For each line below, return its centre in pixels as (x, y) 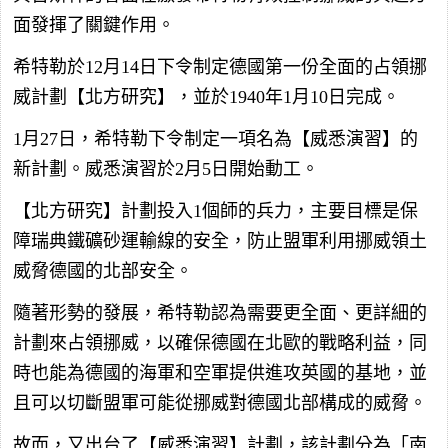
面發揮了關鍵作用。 (94, 24)
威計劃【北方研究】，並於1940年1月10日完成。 (206, 96)
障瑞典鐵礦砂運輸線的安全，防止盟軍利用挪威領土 (220, 240)
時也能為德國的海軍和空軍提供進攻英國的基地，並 (220, 372)
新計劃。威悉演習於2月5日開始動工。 (166, 168)
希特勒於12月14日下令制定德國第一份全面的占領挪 (220, 66)
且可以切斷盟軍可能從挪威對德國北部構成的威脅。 (220, 402)
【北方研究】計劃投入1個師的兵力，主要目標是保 (215, 210)
